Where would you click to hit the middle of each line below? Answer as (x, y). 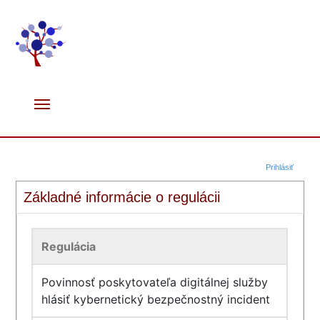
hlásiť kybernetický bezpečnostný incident (156, 299)
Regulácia (69, 246)
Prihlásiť (279, 167)
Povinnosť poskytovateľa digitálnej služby (155, 282)
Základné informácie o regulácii (122, 197)
